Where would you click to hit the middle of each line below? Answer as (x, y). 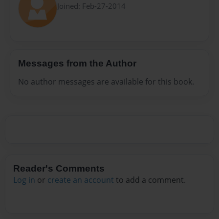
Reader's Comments (59, 169)
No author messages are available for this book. (106, 82)
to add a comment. (150, 180)
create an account (81, 180)
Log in (24, 180)
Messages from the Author (77, 63)
